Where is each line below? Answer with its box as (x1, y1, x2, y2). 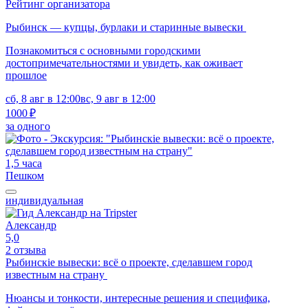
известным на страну (5, 268, 107, 280)
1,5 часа (5, 157, 42, 169)
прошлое (5, 69, 47, 81)
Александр (5, 219, 56, 231)
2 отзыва (5, 243, 46, 256)
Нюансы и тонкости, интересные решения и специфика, (5, 291, 270, 304)
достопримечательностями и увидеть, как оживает (5, 56, 243, 69)
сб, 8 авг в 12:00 (5, 92, 80, 104)
